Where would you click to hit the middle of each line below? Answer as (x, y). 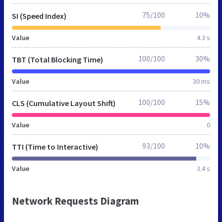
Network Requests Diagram (75, 201)
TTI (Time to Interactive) (55, 147)
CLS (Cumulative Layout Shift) (64, 103)
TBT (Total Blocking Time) (57, 60)
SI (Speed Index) (39, 16)
